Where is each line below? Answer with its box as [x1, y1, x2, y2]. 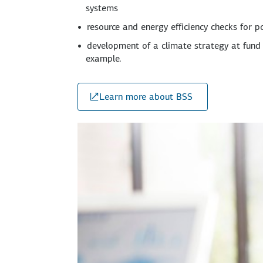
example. [86, 52, 122, 65]
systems [86, 1, 118, 14]
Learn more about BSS [99, 90, 193, 103]
